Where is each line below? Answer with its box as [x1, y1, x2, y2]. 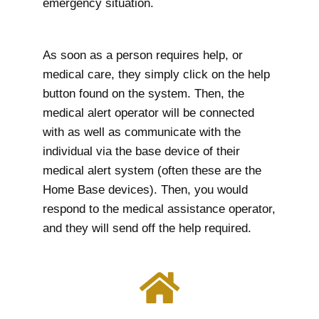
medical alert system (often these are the [43, 163, 261, 177]
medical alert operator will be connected [43, 105, 254, 120]
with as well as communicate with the [43, 125, 241, 139]
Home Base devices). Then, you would [43, 182, 248, 197]
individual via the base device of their [43, 144, 240, 158]
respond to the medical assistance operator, [43, 202, 276, 216]
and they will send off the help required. [43, 221, 251, 235]
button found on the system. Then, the [43, 86, 244, 100]
